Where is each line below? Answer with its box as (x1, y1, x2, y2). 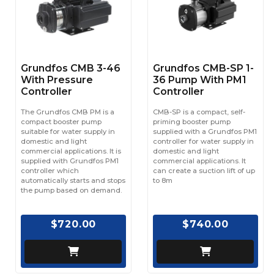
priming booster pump (153, 117, 231, 126)
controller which (21, 166, 79, 175)
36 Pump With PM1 (153, 74, 246, 86)
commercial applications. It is (21, 147, 121, 155)
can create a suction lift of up (153, 166, 255, 175)
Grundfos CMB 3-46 (21, 62, 120, 74)
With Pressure (21, 74, 93, 86)
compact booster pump (21, 117, 102, 126)
